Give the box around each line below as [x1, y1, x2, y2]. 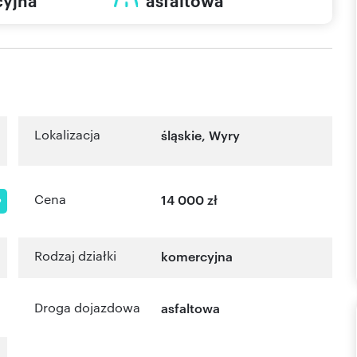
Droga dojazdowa [34, 298, 140, 316]
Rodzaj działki [34, 247, 116, 265]
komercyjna [161, 247, 233, 265]
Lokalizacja [34, 126, 100, 143]
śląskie [161, 126, 202, 144]
